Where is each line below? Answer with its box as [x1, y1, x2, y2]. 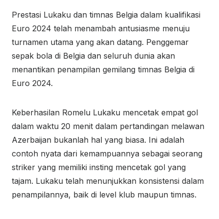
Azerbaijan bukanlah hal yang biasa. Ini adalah [12, 135, 184, 145]
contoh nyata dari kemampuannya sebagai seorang [12, 149, 202, 158]
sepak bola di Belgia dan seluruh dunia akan [12, 51, 175, 61]
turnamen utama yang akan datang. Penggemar [12, 37, 189, 47]
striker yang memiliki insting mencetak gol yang [12, 162, 186, 172]
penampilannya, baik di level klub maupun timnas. [12, 190, 197, 199]
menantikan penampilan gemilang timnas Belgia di [12, 65, 195, 74]
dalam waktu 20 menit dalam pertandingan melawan [12, 121, 204, 131]
